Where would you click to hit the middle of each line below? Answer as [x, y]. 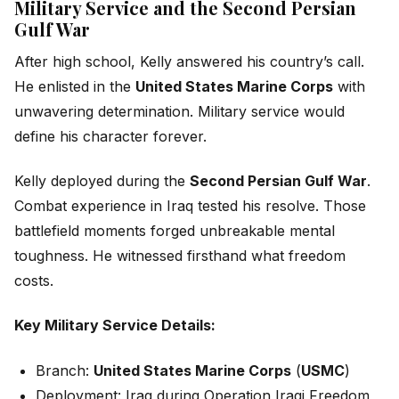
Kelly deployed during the [102, 180]
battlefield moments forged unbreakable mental [175, 230]
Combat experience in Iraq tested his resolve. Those [190, 205]
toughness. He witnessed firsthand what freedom [180, 255]
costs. [34, 280]
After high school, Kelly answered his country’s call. [189, 61]
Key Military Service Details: [115, 326]
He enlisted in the [75, 86]
